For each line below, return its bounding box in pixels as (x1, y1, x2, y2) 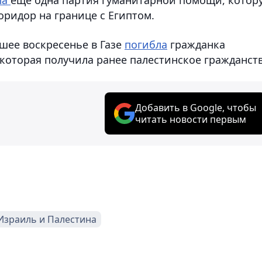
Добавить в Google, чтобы (135, 101, 256, 114)
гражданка (167, 37, 225, 51)
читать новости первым (135, 112, 246, 126)
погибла (125, 37, 167, 51)
